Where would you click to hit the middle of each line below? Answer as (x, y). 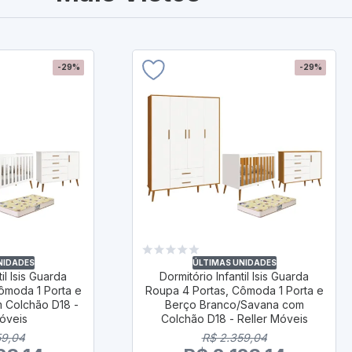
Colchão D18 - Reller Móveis (234, 318)
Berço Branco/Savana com (234, 304)
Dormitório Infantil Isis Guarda (234, 276)
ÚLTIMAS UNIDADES (234, 263)
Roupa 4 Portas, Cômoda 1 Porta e (234, 290)
